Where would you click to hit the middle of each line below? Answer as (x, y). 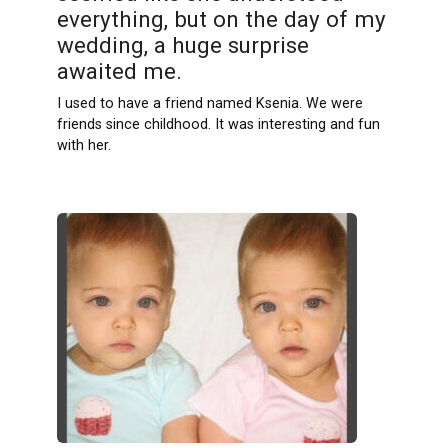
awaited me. (119, 71)
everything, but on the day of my (221, 19)
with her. (83, 146)
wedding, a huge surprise (182, 45)
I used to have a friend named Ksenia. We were (209, 104)
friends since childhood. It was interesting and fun (218, 125)
